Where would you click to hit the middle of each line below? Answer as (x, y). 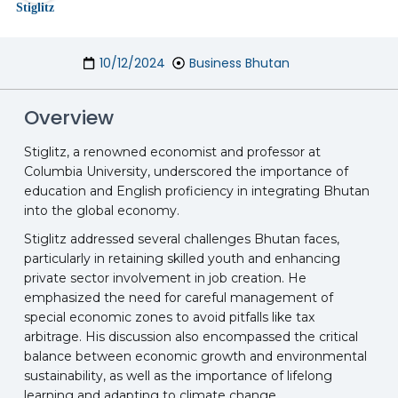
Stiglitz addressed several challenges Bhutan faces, (181, 239)
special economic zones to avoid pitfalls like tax (169, 318)
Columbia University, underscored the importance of (186, 172)
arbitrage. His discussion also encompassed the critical (191, 337)
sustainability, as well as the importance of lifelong (178, 376)
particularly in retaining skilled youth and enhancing (182, 259)
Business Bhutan (240, 64)
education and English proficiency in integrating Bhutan (196, 191)
